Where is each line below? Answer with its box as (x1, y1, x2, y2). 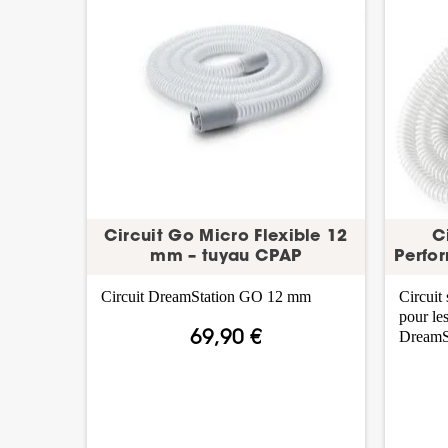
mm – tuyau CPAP (150, 249, 302, 266)
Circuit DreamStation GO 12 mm (101, 288, 312, 306)
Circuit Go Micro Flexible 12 (103, 229, 348, 246)
